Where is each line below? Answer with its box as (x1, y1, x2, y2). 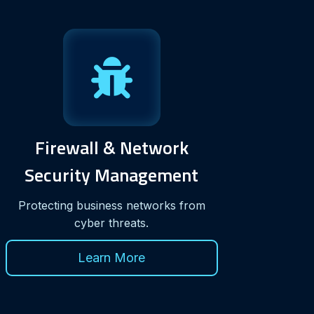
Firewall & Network (34, 133, 189, 161)
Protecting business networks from (18, 198, 205, 212)
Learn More (78, 250, 146, 265)
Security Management (25, 161, 199, 189)
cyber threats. (74, 215, 149, 230)
